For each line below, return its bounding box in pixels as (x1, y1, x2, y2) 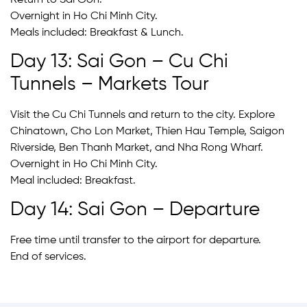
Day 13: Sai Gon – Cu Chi (10, 52, 228, 71)
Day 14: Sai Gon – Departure (10, 200, 260, 220)
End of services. (10, 251, 86, 263)
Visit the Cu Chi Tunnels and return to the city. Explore (10, 110, 275, 121)
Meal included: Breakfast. (10, 175, 136, 186)
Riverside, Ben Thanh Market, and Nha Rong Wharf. (10, 143, 263, 153)
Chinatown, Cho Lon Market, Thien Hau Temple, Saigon (10, 126, 284, 137)
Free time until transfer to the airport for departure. (10, 235, 261, 247)
